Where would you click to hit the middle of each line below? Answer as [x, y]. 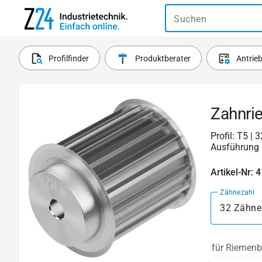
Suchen [190, 19]
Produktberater [163, 58]
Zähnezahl [237, 192]
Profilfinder [69, 58]
